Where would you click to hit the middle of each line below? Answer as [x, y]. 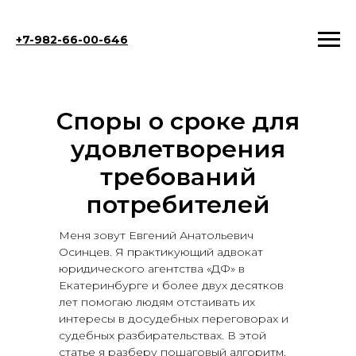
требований [178, 177]
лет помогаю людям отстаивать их [157, 302]
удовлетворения [178, 149]
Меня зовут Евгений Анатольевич [156, 235]
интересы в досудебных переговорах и [174, 319]
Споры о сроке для [178, 121]
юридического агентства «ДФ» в [152, 269]
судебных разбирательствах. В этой [163, 335]
